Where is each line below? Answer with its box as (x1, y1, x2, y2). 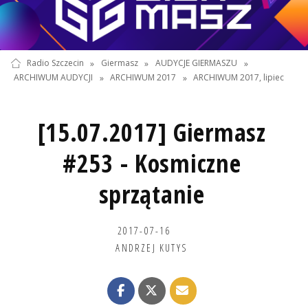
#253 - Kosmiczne (62, 146, 241, 180)
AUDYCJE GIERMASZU (155, 57, 238, 69)
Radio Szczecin (26, 57, 84, 69)
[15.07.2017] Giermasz (37, 115, 266, 149)
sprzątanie (98, 177, 205, 211)
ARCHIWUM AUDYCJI (13, 71, 93, 84)
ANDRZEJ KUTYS (115, 240, 188, 254)
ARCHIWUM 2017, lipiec (193, 71, 285, 84)
